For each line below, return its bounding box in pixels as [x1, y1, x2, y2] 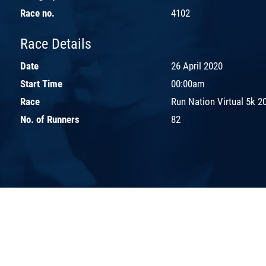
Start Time [20, 77, 62, 90]
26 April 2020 [171, 59, 223, 72]
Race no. [20, 7, 55, 19]
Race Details [20, 35, 91, 52]
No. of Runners [20, 113, 80, 125]
